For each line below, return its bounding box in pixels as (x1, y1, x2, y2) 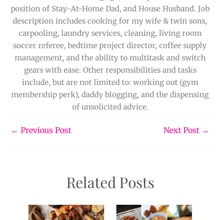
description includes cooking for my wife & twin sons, (13, 16, 207, 26)
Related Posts (66, 172, 154, 192)
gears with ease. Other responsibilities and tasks (24, 65, 196, 75)
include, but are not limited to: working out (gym (22, 77, 198, 87)
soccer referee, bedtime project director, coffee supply (13, 40, 207, 50)
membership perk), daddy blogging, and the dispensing (11, 89, 209, 99)
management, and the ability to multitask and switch (14, 53, 206, 62)
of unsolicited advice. (72, 102, 148, 111)
